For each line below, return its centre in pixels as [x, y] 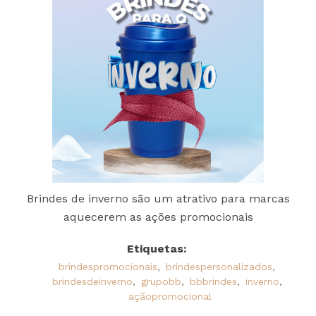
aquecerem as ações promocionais [158, 217]
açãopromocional [170, 296]
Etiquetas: [157, 248]
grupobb [161, 281]
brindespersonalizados [219, 266]
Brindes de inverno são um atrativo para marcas [158, 198]
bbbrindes [213, 281]
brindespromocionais [108, 266]
